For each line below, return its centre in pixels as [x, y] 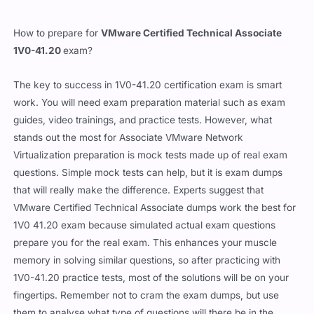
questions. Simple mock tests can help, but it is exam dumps [148, 172]
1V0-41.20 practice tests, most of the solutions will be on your [151, 277]
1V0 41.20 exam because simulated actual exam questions [145, 225]
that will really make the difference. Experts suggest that [139, 190]
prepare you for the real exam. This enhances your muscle [145, 242]
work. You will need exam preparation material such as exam [150, 102]
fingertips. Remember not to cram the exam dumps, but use [146, 295]
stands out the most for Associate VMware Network [129, 137]
